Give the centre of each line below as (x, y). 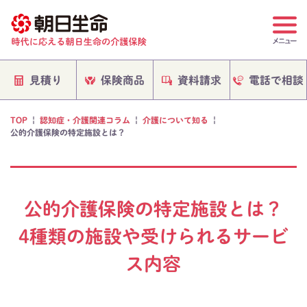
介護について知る (175, 120)
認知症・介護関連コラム (85, 120)
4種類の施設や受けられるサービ (153, 236)
